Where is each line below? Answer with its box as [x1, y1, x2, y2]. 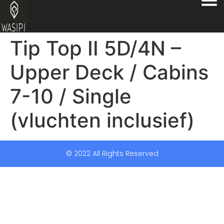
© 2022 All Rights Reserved [65, 148, 158, 158]
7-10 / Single [10, 84, 131, 108]
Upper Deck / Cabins [10, 60, 208, 84]
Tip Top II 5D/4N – [10, 36, 181, 60]
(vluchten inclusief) [10, 108, 194, 132]
